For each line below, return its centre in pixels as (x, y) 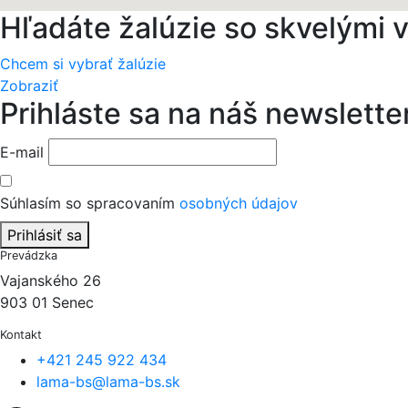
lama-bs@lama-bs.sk (108, 382)
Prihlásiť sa (45, 235)
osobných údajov (236, 203)
